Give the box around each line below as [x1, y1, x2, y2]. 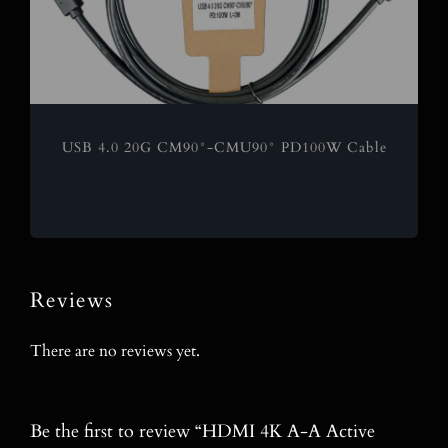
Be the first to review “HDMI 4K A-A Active [29, 418, 375, 444]
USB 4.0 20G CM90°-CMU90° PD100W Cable [61, 138, 387, 158]
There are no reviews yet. [29, 339, 200, 362]
